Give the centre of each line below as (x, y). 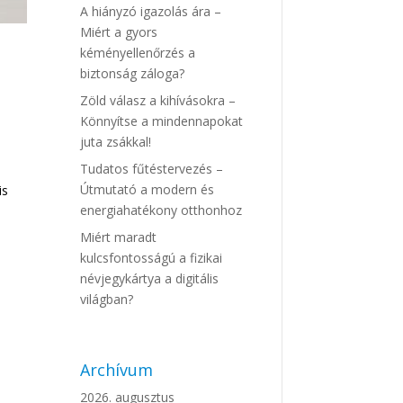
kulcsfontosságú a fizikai (152, 258)
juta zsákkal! (116, 142)
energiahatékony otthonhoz (161, 210)
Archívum (117, 370)
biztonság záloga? (133, 74)
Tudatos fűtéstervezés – (152, 169)
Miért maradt (119, 237)
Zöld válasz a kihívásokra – (158, 101)
